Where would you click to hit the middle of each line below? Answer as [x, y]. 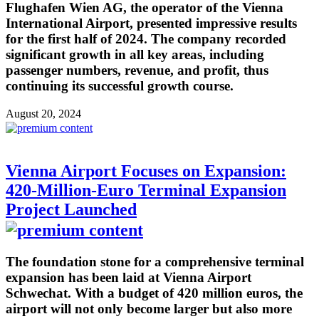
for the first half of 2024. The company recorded [146, 39]
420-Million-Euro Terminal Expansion [146, 190]
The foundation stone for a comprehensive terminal [155, 261]
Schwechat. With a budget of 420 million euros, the [154, 293]
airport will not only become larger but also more [149, 308]
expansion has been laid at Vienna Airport [129, 277]
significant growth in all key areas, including [135, 55]
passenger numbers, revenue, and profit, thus [137, 70]
